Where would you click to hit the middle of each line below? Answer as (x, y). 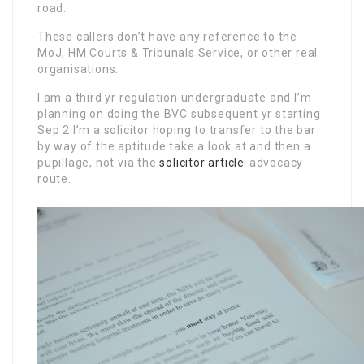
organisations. (78, 69)
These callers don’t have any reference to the (167, 37)
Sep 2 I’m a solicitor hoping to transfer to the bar (177, 130)
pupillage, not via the (99, 163)
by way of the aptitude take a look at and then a (174, 147)
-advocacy (274, 163)
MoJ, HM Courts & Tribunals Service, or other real (178, 53)
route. (54, 179)
